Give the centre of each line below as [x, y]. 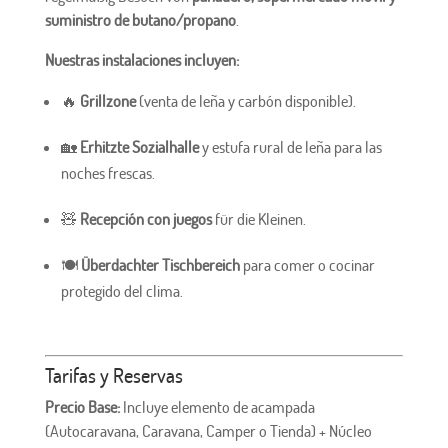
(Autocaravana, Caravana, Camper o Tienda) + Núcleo [208, 431]
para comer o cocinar [308, 265]
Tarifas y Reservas [113, 375]
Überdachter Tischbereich [160, 265]
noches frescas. [107, 173]
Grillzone [107, 101]
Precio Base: [82, 407]
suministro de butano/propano [140, 20]
